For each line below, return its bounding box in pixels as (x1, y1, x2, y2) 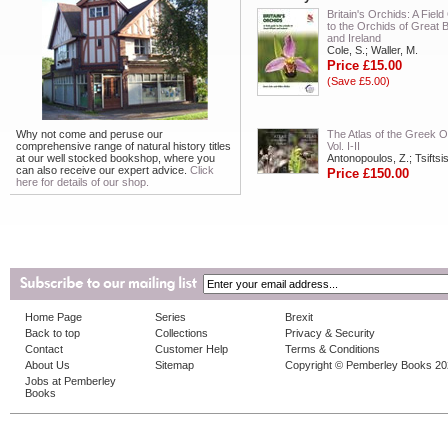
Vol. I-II (327, 140, 360, 152)
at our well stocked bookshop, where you (16, 152, 215, 164)
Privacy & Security (285, 327, 375, 339)
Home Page (25, 311, 82, 323)
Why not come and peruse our (16, 128, 163, 140)
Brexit (285, 311, 313, 323)
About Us (25, 359, 70, 371)
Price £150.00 (327, 166, 409, 181)
